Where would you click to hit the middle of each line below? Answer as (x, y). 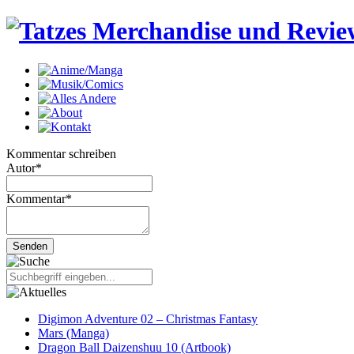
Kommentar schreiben (61, 153)
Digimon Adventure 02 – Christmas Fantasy (148, 318)
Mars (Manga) (73, 333)
